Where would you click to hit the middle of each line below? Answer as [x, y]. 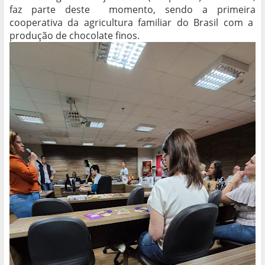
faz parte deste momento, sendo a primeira [132, 10]
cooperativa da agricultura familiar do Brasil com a [132, 23]
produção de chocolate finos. [75, 36]
